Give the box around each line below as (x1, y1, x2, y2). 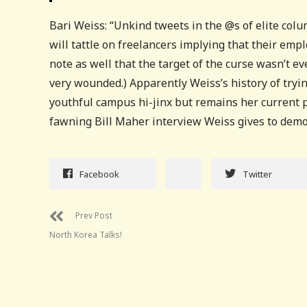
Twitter (243, 167, 272, 180)
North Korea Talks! (49, 228, 122, 241)
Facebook (79, 167, 119, 180)
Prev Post (75, 209, 112, 221)
